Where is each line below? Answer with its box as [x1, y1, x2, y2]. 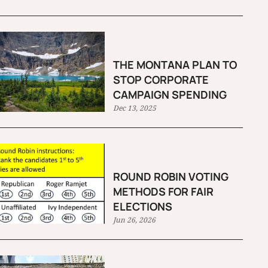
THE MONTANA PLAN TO [113, 57, 237, 72]
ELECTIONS [113, 199, 173, 214]
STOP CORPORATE [113, 72, 209, 87]
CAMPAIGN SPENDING [113, 87, 227, 102]
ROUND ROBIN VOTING [113, 169, 229, 184]
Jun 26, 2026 [113, 215, 156, 226]
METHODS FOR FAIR [113, 184, 214, 199]
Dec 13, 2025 [113, 102, 157, 113]
